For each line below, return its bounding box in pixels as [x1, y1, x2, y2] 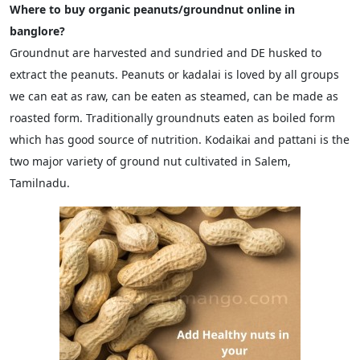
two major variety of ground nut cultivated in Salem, [10, 153, 291, 169]
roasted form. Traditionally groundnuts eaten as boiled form [10, 110, 335, 125]
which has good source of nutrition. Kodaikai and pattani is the [10, 132, 350, 147]
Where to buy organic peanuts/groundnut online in [10, 2, 295, 17]
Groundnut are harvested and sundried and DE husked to [10, 45, 321, 60]
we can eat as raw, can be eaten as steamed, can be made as [10, 88, 338, 104]
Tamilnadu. [10, 175, 70, 190]
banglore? [10, 23, 65, 39]
